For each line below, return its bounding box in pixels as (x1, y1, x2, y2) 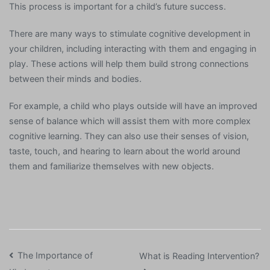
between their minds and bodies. (9, 73, 142, 84)
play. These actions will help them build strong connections (9, 58, 249, 69)
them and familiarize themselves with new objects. (9, 161, 214, 172)
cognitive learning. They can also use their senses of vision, (9, 131, 249, 142)
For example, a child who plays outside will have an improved (9, 101, 257, 111)
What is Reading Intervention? (139, 250, 260, 261)
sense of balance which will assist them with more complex (9, 116, 251, 127)
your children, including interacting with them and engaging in (9, 43, 256, 54)
